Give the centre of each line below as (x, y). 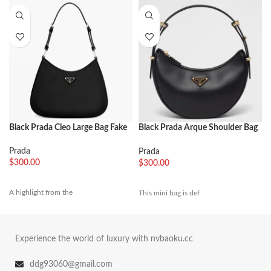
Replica (152, 139)
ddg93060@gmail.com (71, 264)
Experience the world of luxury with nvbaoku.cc (104, 239)
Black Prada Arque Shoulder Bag (198, 128)
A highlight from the (41, 193)
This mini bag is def (169, 193)
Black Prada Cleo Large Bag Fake (68, 128)
